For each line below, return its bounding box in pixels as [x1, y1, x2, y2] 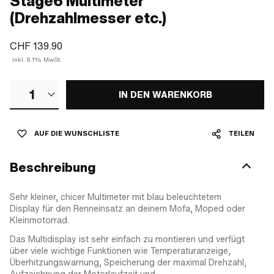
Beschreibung [10, 158, 95, 176]
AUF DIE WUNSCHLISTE [34, 129, 119, 138]
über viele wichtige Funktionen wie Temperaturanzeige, [10, 244, 231, 257]
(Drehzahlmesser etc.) [10, 8, 166, 28]
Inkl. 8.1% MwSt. [12, 56, 62, 64]
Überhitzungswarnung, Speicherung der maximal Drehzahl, [10, 256, 246, 268]
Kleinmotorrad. [10, 213, 69, 226]
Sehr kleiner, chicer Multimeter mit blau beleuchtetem [10, 190, 221, 203]
